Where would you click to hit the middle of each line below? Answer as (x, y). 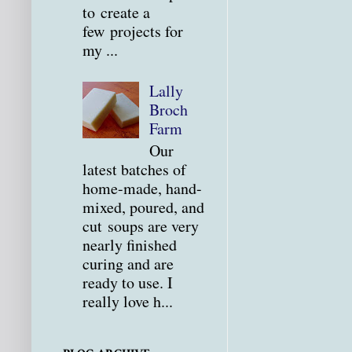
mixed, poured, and (143, 207)
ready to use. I (128, 283)
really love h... (128, 302)
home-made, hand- (142, 189)
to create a (116, 13)
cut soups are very (141, 226)
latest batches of (134, 170)
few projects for (133, 31)
